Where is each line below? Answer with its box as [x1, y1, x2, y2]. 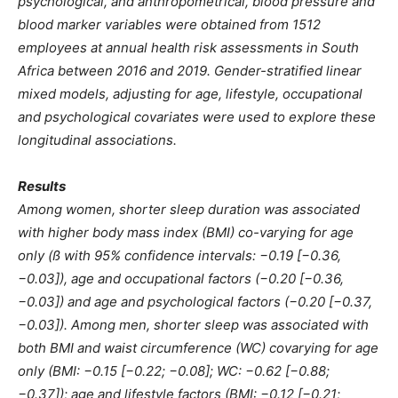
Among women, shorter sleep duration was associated [18, 201, 360, 219]
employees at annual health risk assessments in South [18, 39, 359, 57]
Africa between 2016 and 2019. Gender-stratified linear [18, 62, 362, 80]
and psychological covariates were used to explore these [18, 108, 376, 126]
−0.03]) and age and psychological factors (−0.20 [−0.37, [18, 293, 372, 311]
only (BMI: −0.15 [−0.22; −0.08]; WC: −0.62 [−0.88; [18, 362, 330, 380]
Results [18, 178, 66, 195]
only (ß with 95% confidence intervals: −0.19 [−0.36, [18, 247, 341, 265]
